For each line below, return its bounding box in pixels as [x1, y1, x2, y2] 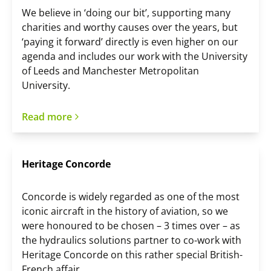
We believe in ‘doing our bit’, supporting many [22, 6, 230, 20]
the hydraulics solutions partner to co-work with [22, 233, 241, 247]
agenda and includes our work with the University [22, 50, 247, 64]
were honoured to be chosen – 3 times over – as [22, 219, 240, 233]
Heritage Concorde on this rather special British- [22, 248, 243, 262]
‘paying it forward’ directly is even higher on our [22, 35, 238, 49]
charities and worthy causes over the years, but [22, 21, 238, 34]
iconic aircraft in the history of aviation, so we [22, 204, 228, 218]
